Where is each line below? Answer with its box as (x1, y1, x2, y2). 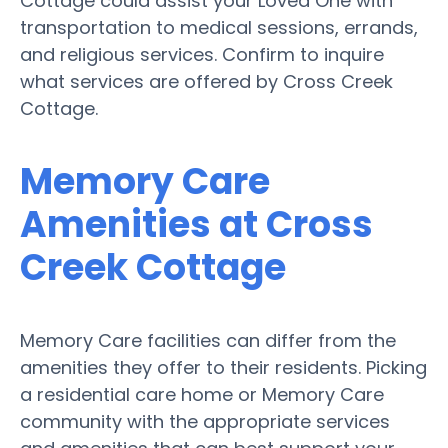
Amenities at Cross (20, 198, 373, 250)
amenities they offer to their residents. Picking (20, 354, 427, 380)
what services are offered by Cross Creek (20, 68, 393, 94)
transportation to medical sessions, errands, (20, 14, 418, 40)
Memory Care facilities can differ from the (20, 327, 396, 353)
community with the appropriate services (20, 408, 390, 434)
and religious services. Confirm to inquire (20, 41, 384, 67)
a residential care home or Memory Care (20, 381, 384, 407)
